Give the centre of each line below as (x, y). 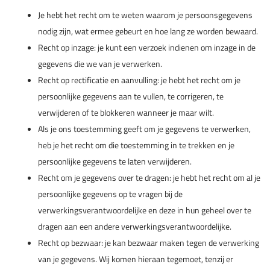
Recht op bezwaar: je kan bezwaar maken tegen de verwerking (149, 243)
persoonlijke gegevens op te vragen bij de (110, 194)
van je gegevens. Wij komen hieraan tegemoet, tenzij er (136, 259)
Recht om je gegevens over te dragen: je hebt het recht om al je (149, 177)
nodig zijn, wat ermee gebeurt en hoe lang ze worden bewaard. (148, 31)
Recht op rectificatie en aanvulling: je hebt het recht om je (139, 80)
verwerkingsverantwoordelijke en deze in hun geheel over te (145, 210)
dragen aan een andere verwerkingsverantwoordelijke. (135, 226)
